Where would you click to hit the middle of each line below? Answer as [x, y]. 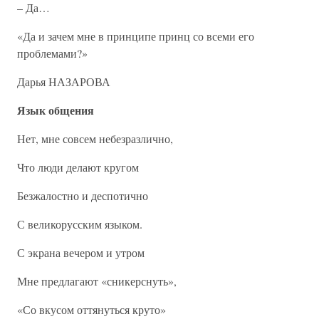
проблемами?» [52, 53]
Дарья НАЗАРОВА [64, 82]
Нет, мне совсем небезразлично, [95, 138]
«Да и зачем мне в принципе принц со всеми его [136, 36]
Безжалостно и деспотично [83, 195]
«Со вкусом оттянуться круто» [91, 309]
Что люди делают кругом [78, 167]
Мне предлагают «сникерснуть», [97, 281]
